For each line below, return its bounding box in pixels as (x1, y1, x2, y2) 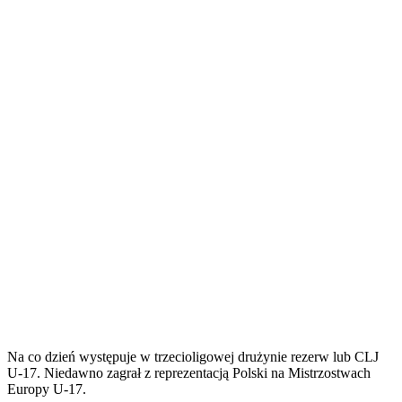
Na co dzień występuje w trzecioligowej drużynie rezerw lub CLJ (7, 348, 379, 364)
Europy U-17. (7, 380, 86, 397)
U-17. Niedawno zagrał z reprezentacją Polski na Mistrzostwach (7, 364, 371, 380)
